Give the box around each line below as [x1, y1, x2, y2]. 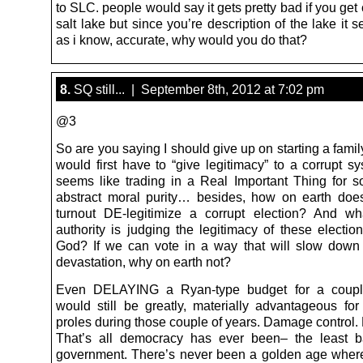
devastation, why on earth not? [56, 254, 231, 269]
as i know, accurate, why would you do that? [56, 32, 307, 47]
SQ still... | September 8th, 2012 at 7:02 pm [70, 81, 324, 96]
